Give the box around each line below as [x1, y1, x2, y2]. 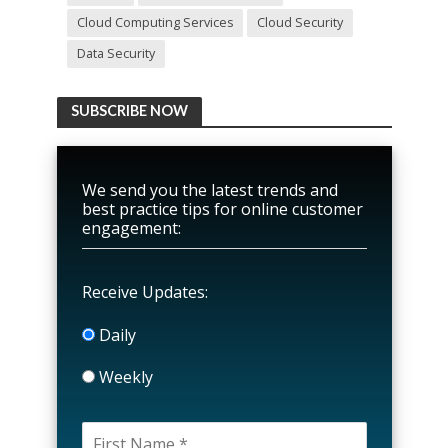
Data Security [76, 45, 155, 63]
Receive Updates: [81, 281, 208, 304]
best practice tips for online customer [81, 198, 363, 221]
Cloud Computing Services [76, 14, 233, 32]
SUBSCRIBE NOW [70, 102, 188, 120]
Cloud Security [256, 14, 343, 32]
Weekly [94, 366, 153, 389]
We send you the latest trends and [81, 179, 338, 202]
